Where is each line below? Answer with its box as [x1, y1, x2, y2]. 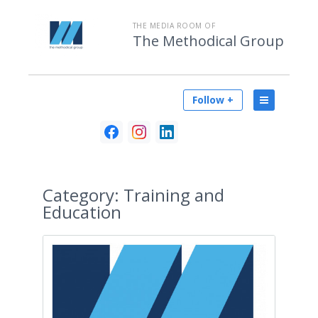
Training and [119, 183, 224, 207]
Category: [43, 183, 119, 207]
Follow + [192, 93, 234, 106]
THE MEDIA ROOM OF [132, 21, 215, 31]
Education [43, 200, 121, 224]
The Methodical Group [132, 31, 284, 50]
